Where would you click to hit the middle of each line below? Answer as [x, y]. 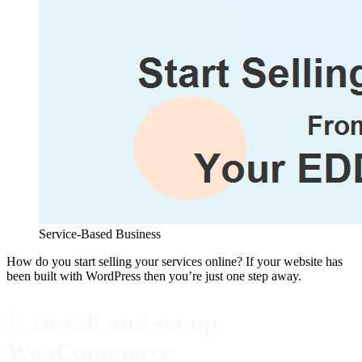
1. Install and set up [112, 323]
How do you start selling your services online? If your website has [175, 261]
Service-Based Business [100, 234]
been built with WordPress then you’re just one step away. [154, 276]
